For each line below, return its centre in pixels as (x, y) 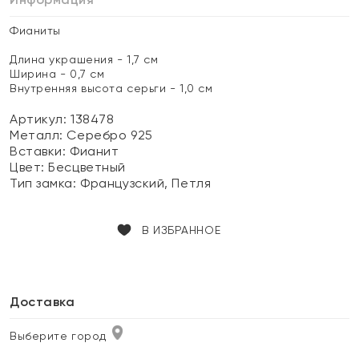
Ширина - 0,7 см (57, 74)
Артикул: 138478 (62, 119)
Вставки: (40, 151)
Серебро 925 (110, 135)
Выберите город (58, 336)
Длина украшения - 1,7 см (84, 59)
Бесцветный (87, 167)
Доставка (42, 302)
